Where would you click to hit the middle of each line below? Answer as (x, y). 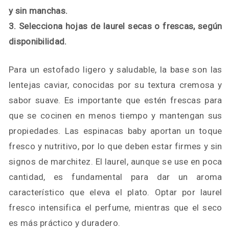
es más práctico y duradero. (65, 223)
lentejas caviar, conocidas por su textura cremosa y (116, 85)
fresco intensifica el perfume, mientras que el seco (116, 208)
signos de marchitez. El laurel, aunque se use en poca (116, 162)
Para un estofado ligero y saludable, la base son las (116, 70)
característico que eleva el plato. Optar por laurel (116, 192)
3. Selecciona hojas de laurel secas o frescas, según (116, 26)
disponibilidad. (38, 41)
